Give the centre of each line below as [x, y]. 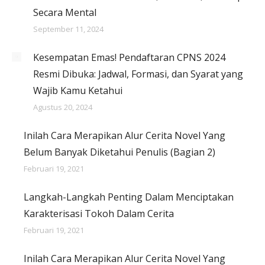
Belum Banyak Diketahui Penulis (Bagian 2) [119, 152]
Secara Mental [65, 12]
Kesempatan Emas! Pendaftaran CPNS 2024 [129, 57]
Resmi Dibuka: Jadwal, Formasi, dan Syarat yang [138, 74]
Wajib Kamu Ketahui [78, 91]
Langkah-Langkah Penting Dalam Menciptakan [129, 197]
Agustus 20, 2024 [63, 107]
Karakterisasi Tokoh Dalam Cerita [99, 214]
